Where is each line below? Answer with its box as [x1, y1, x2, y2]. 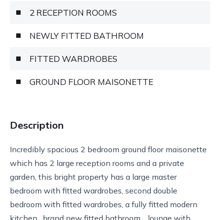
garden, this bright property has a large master [10, 171, 177, 182]
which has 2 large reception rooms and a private [10, 158, 184, 168]
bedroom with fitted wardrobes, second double [10, 185, 177, 195]
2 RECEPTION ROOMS [29, 7, 117, 18]
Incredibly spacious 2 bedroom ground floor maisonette [10, 144, 207, 154]
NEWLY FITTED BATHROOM [29, 30, 144, 41]
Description [10, 118, 64, 131]
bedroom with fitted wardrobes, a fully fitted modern [10, 199, 197, 209]
